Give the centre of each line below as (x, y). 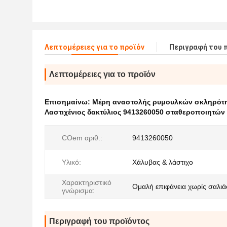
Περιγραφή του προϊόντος (99, 221)
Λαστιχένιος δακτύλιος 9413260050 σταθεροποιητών (135, 112)
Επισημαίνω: (68, 102)
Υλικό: (71, 162)
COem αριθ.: (82, 138)
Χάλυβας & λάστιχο (163, 162)
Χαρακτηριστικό (87, 182)
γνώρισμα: (78, 191)
